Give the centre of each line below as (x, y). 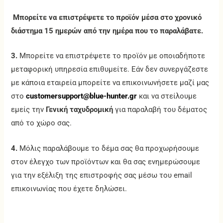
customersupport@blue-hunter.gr (82, 96)
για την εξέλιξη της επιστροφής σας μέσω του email (102, 175)
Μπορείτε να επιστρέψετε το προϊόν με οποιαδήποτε (112, 56)
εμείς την (29, 110)
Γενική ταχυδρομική (80, 110)
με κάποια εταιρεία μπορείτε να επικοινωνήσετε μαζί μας (110, 83)
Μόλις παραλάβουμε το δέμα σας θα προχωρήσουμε (109, 148)
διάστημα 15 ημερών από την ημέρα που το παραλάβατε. (107, 31)
